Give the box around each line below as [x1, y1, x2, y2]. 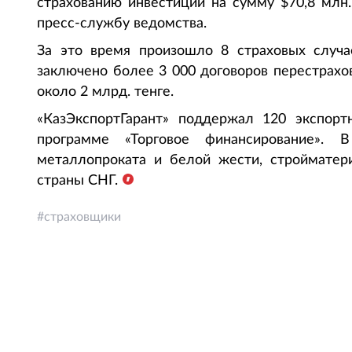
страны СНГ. [37, 174, 118, 188]
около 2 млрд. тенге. [37, 85, 174, 99]
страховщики [44, 211, 121, 223]
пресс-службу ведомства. [37, 16, 207, 31]
